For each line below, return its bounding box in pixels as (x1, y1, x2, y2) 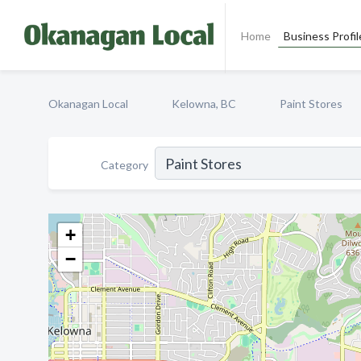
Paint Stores (280, 97, 342, 110)
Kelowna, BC (172, 97, 236, 110)
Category (101, 157, 148, 172)
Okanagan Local (48, 97, 128, 110)
